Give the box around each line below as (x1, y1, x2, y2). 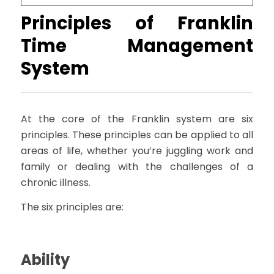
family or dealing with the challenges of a (20, 160, 254, 174)
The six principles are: (20, 199, 124, 214)
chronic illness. (20, 176, 91, 190)
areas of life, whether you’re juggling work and (20, 144, 254, 158)
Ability (20, 249, 70, 270)
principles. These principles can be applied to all (20, 128, 254, 143)
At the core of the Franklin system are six (20, 112, 254, 127)
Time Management (20, 34, 254, 59)
